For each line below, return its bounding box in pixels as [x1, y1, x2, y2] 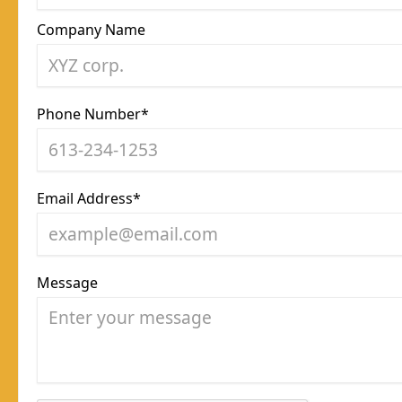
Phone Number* [37, 103, 149, 124]
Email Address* [37, 188, 141, 208]
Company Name [37, 19, 145, 39]
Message [37, 272, 98, 293]
